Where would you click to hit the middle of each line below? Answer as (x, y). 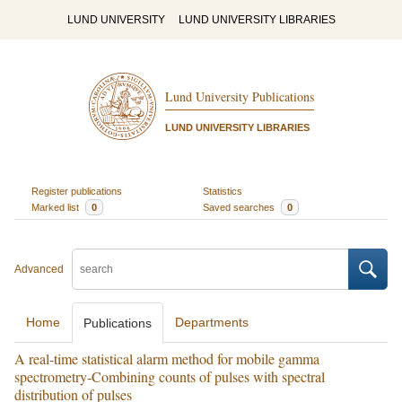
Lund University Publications (239, 97)
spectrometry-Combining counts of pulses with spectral (170, 376)
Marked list (56, 207)
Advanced (39, 269)
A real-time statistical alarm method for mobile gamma (167, 358)
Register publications (76, 191)
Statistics (223, 191)
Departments (212, 322)
